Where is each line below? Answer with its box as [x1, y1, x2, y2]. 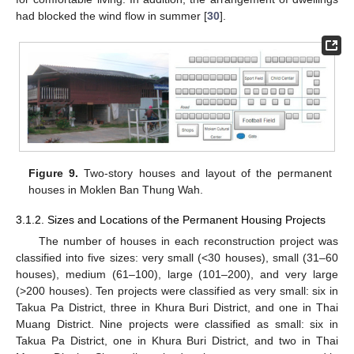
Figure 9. [28, 166, 79, 179]
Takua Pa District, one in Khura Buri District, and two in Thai [16, 334, 338, 348]
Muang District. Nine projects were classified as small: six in [16, 318, 338, 331]
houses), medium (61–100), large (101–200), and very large [16, 268, 338, 281]
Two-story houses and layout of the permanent [78, 166, 332, 179]
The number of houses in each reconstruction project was [38, 235, 338, 248]
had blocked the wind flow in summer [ [16, 9, 207, 22]
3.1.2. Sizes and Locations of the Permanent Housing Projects [16, 213, 326, 226]
